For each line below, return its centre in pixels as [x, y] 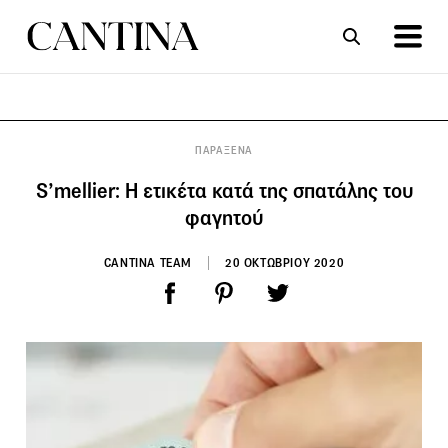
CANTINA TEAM [147, 262]
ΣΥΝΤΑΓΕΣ [128, 145]
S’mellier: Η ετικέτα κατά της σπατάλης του [224, 190]
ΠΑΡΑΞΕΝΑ [224, 150]
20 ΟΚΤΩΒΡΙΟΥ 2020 [285, 262]
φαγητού [224, 217]
